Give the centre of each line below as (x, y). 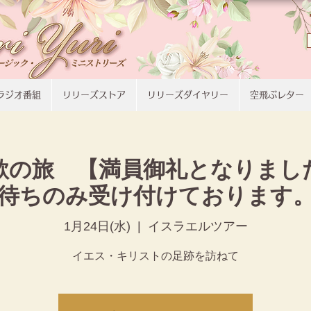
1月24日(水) (97, 226)
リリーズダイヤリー (188, 95)
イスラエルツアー (197, 226)
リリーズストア (94, 95)
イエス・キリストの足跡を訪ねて (155, 255)
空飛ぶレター (277, 95)
